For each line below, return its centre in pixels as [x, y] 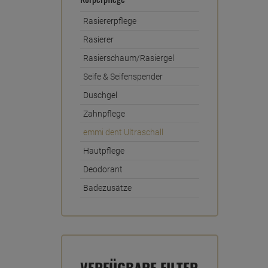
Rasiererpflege [110, 21]
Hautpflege [104, 151]
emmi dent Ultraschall [123, 132]
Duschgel [100, 95]
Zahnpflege [104, 114]
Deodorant [103, 169]
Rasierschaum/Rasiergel [129, 58]
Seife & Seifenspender [123, 77]
